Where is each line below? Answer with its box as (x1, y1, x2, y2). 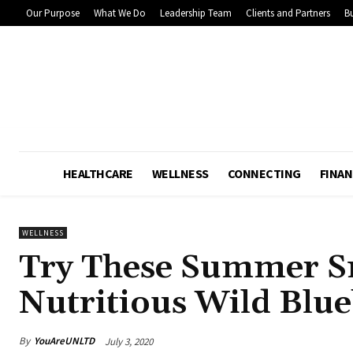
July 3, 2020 (105, 334, 153, 348)
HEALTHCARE (62, 165, 133, 181)
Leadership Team (160, 6, 232, 20)
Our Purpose (26, 6, 80, 20)
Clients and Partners (246, 6, 330, 20)
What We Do (94, 6, 146, 20)
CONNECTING (227, 165, 301, 181)
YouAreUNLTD (34, 334, 95, 348)
